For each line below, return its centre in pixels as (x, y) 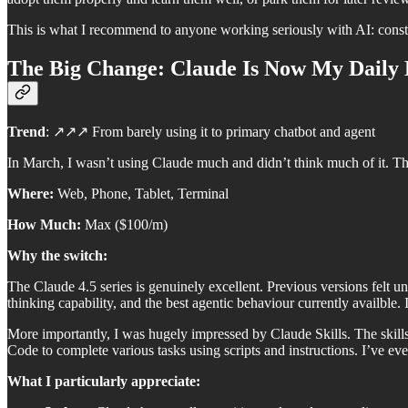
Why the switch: (57, 256)
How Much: (44, 225)
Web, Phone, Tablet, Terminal (141, 194)
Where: (31, 194)
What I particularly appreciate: (104, 382)
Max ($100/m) (124, 225)
